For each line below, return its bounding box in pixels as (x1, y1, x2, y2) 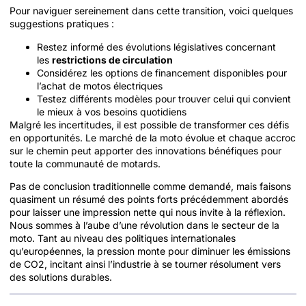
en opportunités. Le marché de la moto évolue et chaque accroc (10, 131, 296, 143)
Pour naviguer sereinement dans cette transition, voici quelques (10, 5, 293, 17)
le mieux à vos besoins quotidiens (37, 105, 186, 117)
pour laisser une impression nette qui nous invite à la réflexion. (10, 206, 286, 218)
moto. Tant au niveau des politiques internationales (10, 232, 236, 244)
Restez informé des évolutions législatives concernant (37, 40, 276, 53)
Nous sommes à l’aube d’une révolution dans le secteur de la (10, 219, 279, 231)
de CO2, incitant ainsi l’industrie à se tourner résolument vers (10, 258, 281, 270)
